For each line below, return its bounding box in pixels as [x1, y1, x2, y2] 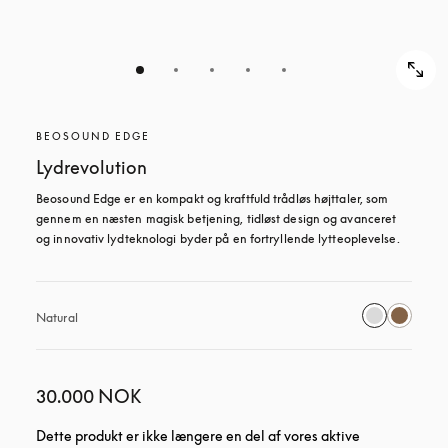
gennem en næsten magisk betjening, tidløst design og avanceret [36, 211, 397, 226]
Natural [36, 310, 78, 325]
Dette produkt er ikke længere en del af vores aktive [36, 427, 360, 444]
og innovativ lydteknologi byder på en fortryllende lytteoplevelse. [36, 231, 400, 246]
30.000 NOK [36, 385, 141, 407]
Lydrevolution [36, 156, 147, 178]
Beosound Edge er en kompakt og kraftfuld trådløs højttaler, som [36, 191, 389, 206]
